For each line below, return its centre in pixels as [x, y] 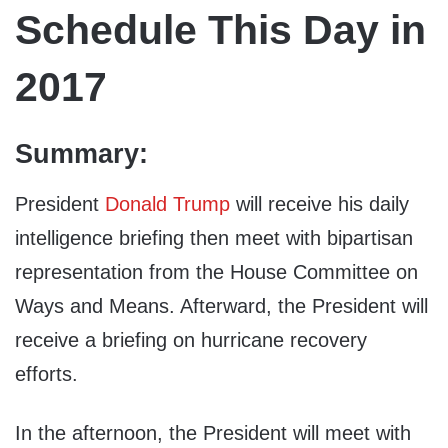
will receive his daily [319, 203]
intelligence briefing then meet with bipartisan [214, 237]
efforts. [46, 373]
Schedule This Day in [220, 29]
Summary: [81, 154]
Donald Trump [167, 203]
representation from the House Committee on [216, 271]
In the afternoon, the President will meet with [213, 432]
